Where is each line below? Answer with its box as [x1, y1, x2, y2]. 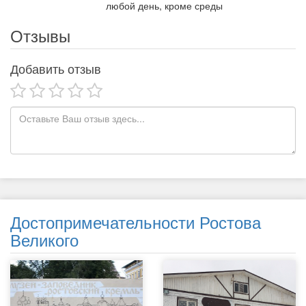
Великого [10, 227, 79, 251]
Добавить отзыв [10, 59, 101, 77]
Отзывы [10, 23, 70, 47]
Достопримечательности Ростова [10, 210, 261, 234]
